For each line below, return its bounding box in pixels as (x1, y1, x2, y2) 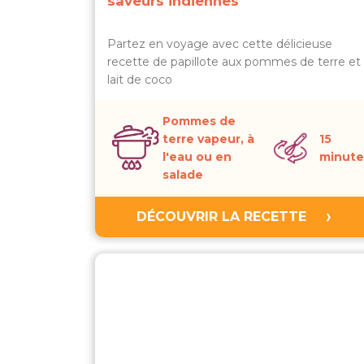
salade (162, 167, 203, 182)
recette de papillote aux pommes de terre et (107, 54, 361, 69)
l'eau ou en (162, 149, 232, 164)
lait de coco (107, 72, 172, 87)
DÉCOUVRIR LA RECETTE (136, 209, 306, 224)
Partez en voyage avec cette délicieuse (107, 37, 332, 51)
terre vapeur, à (162, 132, 254, 146)
